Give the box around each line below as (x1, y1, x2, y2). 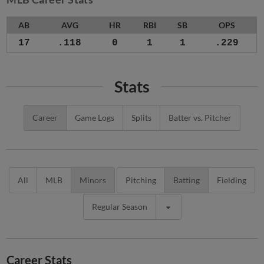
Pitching (126, 175, 156, 186)
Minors (80, 175, 106, 186)
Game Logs (75, 113, 114, 123)
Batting (173, 175, 200, 186)
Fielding (217, 175, 246, 186)
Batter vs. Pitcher (169, 113, 232, 123)
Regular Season (91, 202, 147, 212)
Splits (131, 113, 151, 123)
